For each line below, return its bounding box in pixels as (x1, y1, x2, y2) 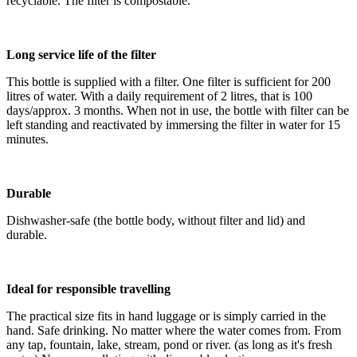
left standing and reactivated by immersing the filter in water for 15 (6, 117, 340, 131)
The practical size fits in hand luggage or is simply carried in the (6, 308, 326, 323)
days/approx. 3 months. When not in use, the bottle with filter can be (6, 103, 349, 117)
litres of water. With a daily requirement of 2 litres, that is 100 (6, 88, 312, 103)
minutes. (6, 131, 52, 146)
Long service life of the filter (6, 47, 156, 61)
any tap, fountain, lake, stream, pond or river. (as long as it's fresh (6, 337, 332, 351)
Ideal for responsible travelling (6, 281, 171, 296)
